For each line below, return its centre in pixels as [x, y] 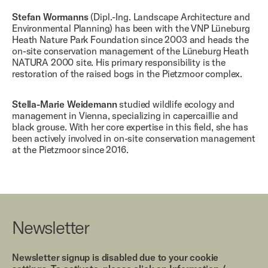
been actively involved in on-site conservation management [134, 138]
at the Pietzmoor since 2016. [70, 149]
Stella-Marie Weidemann [65, 104]
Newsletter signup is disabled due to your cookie [115, 257]
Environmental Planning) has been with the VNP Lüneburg [131, 28]
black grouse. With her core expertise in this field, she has [130, 127]
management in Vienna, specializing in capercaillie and [125, 115]
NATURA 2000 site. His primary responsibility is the [119, 62]
